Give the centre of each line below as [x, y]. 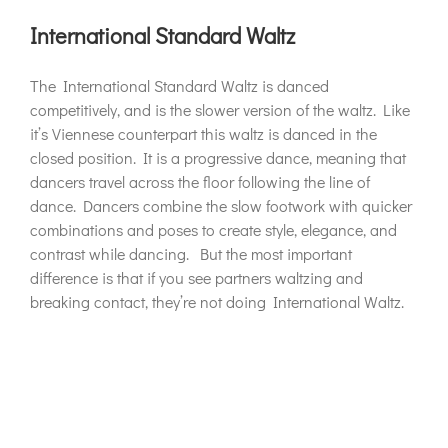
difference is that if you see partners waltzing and [196, 278]
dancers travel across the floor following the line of [200, 182]
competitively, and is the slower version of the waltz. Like [220, 110]
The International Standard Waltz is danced [179, 86]
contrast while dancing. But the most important [191, 254]
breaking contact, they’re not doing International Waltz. [217, 302]
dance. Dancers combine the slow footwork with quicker [221, 206]
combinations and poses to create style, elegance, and [213, 230]
